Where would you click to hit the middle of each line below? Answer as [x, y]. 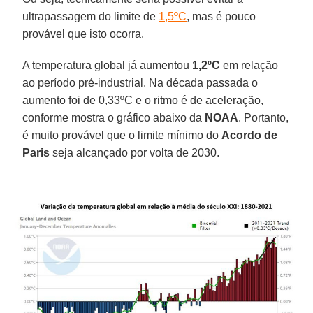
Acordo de [250, 135]
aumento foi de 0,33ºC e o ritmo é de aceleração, [143, 100]
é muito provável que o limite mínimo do [122, 135]
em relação [249, 65]
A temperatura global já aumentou [108, 65]
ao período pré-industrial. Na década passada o [140, 82]
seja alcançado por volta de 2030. [135, 152]
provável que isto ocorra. [83, 34]
